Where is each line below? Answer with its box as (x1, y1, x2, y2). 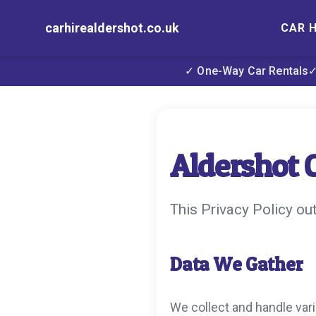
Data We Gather (170, 252, 303, 276)
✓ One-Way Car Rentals (185, 63, 309, 78)
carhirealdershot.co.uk (45, 20, 179, 35)
